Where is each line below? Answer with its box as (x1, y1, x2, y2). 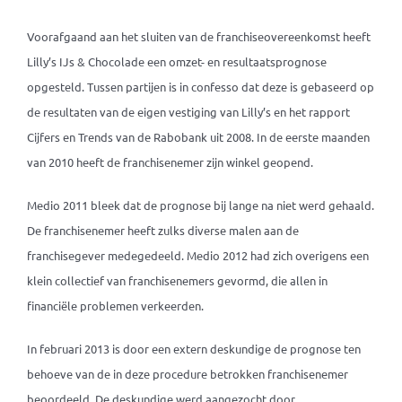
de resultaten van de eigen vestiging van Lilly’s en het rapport (26, 104, 350, 119)
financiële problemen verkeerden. (26, 298, 204, 313)
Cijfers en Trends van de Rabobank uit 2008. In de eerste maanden (26, 129, 370, 144)
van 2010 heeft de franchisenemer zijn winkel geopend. (26, 154, 313, 170)
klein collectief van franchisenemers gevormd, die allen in (26, 273, 328, 288)
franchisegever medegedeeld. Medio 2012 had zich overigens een (26, 248, 369, 263)
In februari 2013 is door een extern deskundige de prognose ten (26, 341, 361, 356)
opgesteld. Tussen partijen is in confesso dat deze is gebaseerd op (26, 79, 374, 94)
